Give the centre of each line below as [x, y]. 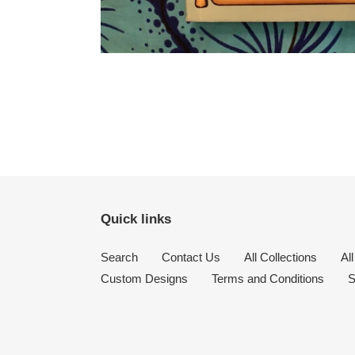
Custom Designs [144, 278]
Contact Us [191, 257]
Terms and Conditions [268, 278]
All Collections [281, 257]
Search [119, 257]
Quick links [136, 219]
